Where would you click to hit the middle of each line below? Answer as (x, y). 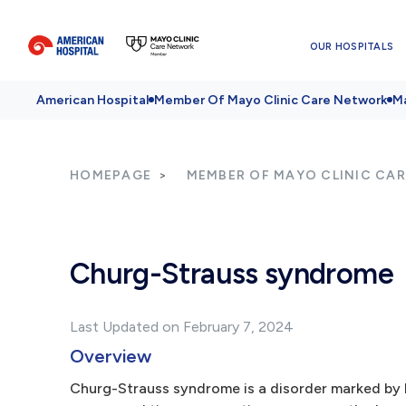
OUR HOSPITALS (352, 46)
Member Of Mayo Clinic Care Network (271, 100)
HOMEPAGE (111, 175)
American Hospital (92, 100)
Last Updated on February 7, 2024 (182, 327)
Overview (111, 356)
